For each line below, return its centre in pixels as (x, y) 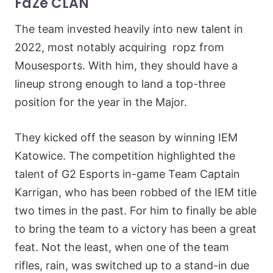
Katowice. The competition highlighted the (125, 156)
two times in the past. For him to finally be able (136, 211)
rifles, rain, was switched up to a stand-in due (132, 265)
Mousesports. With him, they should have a (126, 66)
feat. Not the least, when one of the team (122, 247)
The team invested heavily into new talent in (129, 29)
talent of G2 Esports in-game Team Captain (127, 174)
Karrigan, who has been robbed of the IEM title (136, 192)
